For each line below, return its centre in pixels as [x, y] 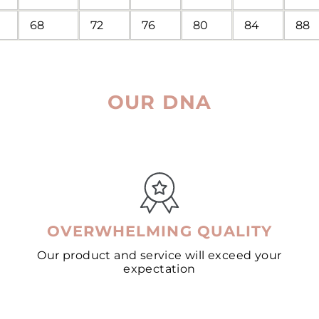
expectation [159, 268]
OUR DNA [159, 102]
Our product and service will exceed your [159, 255]
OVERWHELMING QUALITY [159, 231]
